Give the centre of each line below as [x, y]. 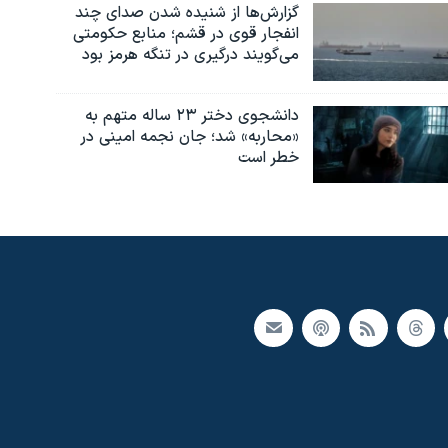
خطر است [268, 157]
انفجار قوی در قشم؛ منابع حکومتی [185, 33]
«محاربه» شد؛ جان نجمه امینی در [189, 136]
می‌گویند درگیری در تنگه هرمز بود [190, 54]
